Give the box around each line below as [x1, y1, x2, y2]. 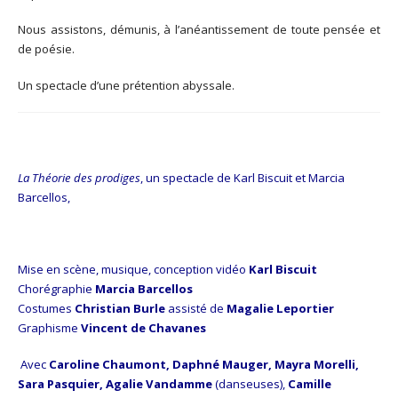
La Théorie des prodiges [18, 169, 140, 186]
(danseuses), [212, 375, 288, 392]
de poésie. [18, 41, 75, 58]
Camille [288, 375, 331, 392]
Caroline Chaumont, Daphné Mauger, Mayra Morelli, [49, 355, 359, 372]
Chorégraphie [18, 281, 95, 298]
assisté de [165, 300, 227, 317]
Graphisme [18, 320, 81, 337]
